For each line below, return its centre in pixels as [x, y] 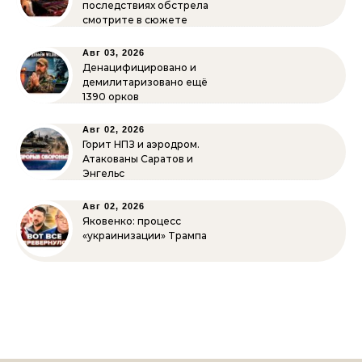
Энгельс [103, 173]
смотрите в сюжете [135, 20]
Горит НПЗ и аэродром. [141, 144]
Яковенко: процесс [132, 221]
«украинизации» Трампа [145, 236]
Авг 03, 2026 [114, 53]
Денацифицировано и [139, 67]
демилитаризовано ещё [145, 82]
